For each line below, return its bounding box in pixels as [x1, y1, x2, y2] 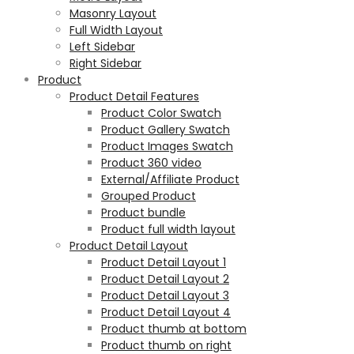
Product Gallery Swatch [101, 122, 230, 137]
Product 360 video [101, 155, 201, 171]
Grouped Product [101, 188, 196, 204]
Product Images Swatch [101, 138, 233, 154]
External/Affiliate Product [101, 171, 239, 187]
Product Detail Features [70, 88, 199, 104]
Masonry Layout [70, 6, 156, 21]
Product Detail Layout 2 [101, 271, 229, 287]
